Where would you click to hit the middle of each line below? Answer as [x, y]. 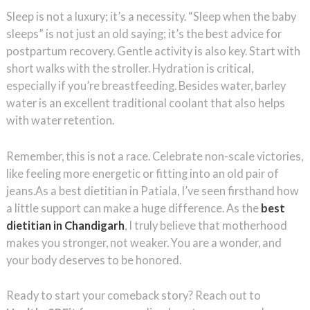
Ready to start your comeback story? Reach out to [133, 295]
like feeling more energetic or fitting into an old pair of [142, 173]
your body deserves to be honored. [93, 259]
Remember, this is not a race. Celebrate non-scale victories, [154, 156]
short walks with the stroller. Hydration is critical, [129, 69]
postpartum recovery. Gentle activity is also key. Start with [153, 51]
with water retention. [60, 120]
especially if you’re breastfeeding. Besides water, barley [146, 86]
